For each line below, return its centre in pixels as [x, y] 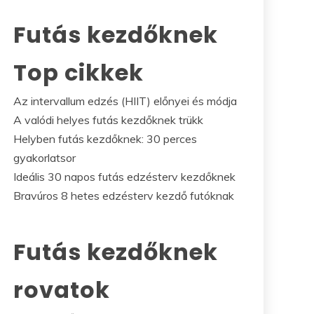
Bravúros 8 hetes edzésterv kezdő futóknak [124, 195]
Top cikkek [78, 72]
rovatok [62, 289]
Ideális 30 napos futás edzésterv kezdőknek [124, 176]
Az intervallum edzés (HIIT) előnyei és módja [125, 101]
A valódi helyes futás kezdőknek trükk [108, 120]
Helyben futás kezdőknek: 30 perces [105, 138]
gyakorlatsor [45, 157]
